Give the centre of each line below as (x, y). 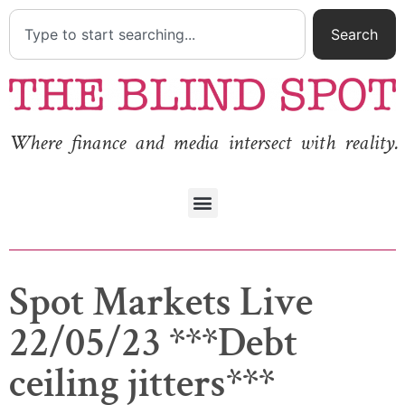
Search (354, 34)
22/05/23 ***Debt (153, 343)
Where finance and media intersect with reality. (204, 143)
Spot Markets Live (161, 302)
